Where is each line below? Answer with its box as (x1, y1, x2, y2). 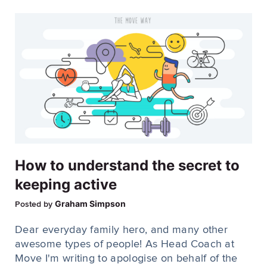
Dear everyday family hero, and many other (15, 225, 228, 236)
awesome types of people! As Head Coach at (15, 239, 235, 250)
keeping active (15, 176, 117, 194)
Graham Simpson (55, 198, 126, 209)
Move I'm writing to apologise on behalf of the (15, 253, 238, 265)
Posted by (15, 200, 55, 209)
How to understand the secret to (15, 157, 240, 175)
